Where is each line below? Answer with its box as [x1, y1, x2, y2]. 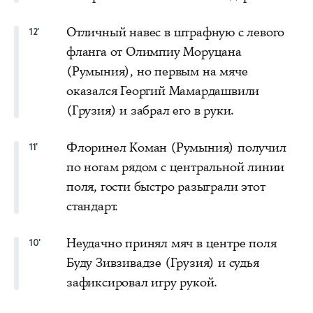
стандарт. [66, 197, 119, 214]
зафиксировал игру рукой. [66, 273, 218, 291]
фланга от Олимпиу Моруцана [66, 43, 242, 60]
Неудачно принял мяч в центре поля [66, 234, 277, 252]
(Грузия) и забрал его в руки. [66, 101, 235, 119]
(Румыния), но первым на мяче [66, 62, 248, 80]
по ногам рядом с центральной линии [66, 158, 285, 175]
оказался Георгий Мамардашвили [66, 82, 260, 99]
